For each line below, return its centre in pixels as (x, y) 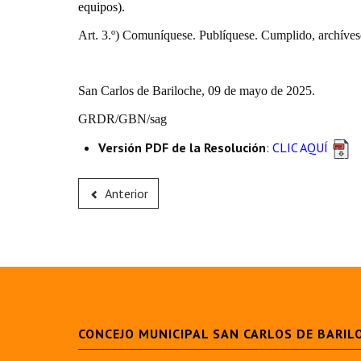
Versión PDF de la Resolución (182, 147)
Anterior (126, 193)
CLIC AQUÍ (300, 147)
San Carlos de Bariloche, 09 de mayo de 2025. (197, 91)
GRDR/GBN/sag (122, 119)
